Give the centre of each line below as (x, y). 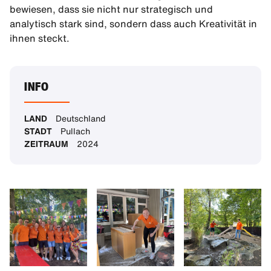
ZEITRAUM (46, 144)
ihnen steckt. (42, 38)
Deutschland (76, 119)
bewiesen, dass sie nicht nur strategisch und (111, 9)
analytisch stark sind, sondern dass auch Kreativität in (133, 24)
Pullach (71, 131)
